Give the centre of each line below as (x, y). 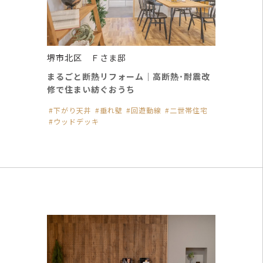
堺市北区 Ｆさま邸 (87, 58)
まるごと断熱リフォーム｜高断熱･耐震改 (129, 77)
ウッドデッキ (76, 122)
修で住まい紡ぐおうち (91, 90)
